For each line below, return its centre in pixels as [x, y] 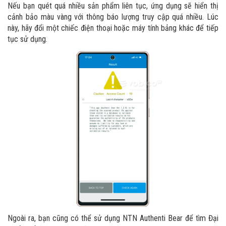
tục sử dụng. [27, 39]
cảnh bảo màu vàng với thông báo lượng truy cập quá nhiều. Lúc [113, 17]
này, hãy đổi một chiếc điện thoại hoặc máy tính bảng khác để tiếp [113, 28]
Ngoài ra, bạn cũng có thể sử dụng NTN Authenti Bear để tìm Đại [113, 218]
